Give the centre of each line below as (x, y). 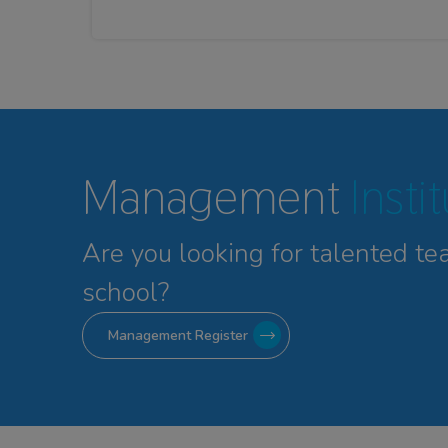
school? (125, 292)
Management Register (178, 335)
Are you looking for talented (245, 253)
